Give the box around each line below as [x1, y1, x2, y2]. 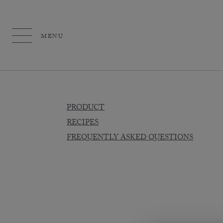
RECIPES [67, 117, 99, 130]
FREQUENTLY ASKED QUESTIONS [67, 132, 194, 145]
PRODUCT [67, 102, 105, 115]
